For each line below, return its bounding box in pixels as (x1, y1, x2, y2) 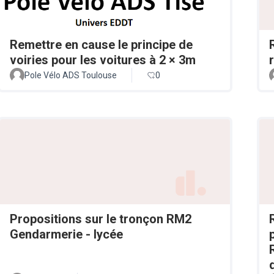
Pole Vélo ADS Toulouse (24, 70, 117, 81)
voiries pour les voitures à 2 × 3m (10, 53, 196, 68)
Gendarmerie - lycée (10, 227, 123, 242)
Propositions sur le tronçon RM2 (10, 212, 191, 226)
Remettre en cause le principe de (10, 37, 193, 53)
